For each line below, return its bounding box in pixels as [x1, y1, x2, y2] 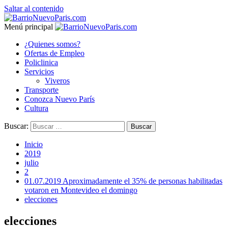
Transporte [24, 85, 59, 94]
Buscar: [4, 122, 28, 130]
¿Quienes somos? [24, 40, 80, 48]
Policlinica [24, 58, 58, 67]
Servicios [24, 67, 54, 76]
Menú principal [4, 22, 53, 31]
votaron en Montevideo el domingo [24, 186, 137, 194]
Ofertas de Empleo [24, 49, 84, 58]
